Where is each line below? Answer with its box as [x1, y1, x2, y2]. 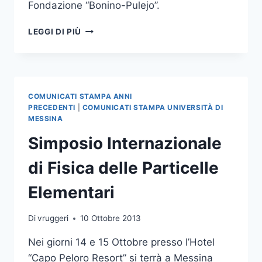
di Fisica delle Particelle [28, 157, 219, 178]
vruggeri [37, 213, 69, 223]
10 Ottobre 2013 [80, 213, 142, 223]
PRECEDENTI [28, 102, 75, 112]
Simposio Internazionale [28, 133, 222, 153]
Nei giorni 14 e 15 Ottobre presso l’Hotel [28, 236, 215, 249]
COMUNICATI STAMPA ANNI [28, 91, 133, 101]
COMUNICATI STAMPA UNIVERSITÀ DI [82, 102, 223, 112]
